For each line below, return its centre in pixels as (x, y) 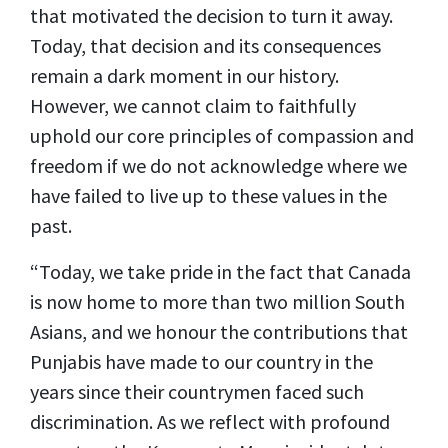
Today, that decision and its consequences (205, 45)
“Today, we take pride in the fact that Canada (220, 271)
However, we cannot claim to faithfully (193, 105)
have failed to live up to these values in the (208, 195)
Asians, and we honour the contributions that (219, 331)
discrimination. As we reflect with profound (210, 421)
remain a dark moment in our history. (184, 75)
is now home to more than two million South (217, 301)
